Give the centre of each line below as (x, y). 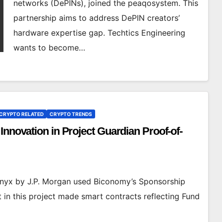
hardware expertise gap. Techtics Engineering (99, 33)
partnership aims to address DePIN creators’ (96, 18)
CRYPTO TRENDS (71, 114)
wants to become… (49, 48)
